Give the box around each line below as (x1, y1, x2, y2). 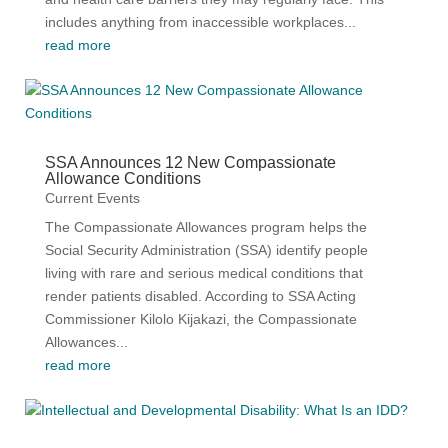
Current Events (44, 190, 140, 206)
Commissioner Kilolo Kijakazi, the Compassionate (44, 311, 357, 327)
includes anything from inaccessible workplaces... (44, 14, 356, 30)
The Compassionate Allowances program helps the (44, 219, 367, 235)
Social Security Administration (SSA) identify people (44, 242, 368, 258)
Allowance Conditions (44, 170, 201, 187)
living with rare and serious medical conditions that (44, 265, 363, 281)
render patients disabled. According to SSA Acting (44, 288, 356, 304)
